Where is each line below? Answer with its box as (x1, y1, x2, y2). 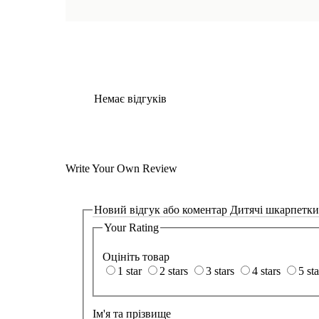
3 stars (206, 265, 234, 278)
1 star (117, 265, 142, 278)
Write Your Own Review (66, 162, 177, 174)
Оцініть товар (103, 251, 169, 263)
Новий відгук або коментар (94, 203, 227, 216)
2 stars (159, 265, 188, 278)
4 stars (252, 265, 281, 278)
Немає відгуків (94, 92, 167, 105)
